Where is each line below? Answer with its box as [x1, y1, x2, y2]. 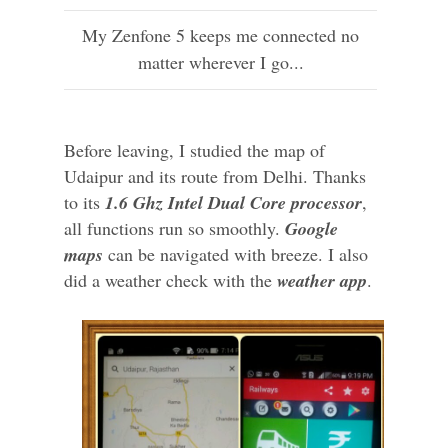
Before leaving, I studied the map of [64, 138, 325, 162]
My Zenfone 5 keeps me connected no [82, 23, 360, 47]
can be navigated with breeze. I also [103, 242, 368, 266]
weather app [277, 268, 367, 293]
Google [285, 216, 338, 241]
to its [64, 190, 105, 214]
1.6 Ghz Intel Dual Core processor [105, 190, 362, 215]
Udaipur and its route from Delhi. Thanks [64, 164, 366, 188]
